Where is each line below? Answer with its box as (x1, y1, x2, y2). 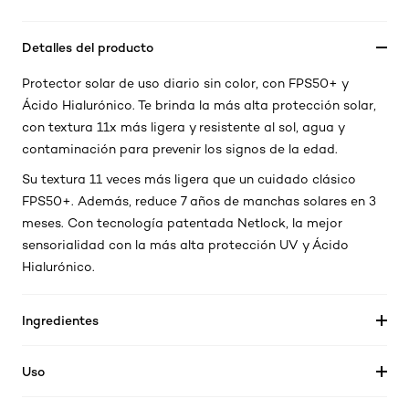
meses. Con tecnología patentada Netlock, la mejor (22, 215, 342, 230)
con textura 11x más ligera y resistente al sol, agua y (22, 120, 344, 134)
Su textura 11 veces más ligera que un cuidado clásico (22, 172, 356, 186)
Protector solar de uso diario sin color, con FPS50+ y (22, 76, 348, 90)
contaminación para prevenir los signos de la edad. (22, 142, 338, 156)
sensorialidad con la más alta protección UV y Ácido (22, 237, 349, 252)
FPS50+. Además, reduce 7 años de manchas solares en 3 (22, 194, 376, 208)
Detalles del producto (22, 39, 153, 55)
